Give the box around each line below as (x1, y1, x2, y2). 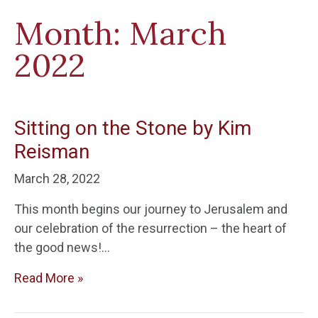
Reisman (14, 140, 89, 163)
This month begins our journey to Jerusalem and (14, 202, 287, 216)
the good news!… (14, 240, 110, 255)
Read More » (14, 270, 83, 285)
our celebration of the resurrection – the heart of (14, 221, 287, 236)
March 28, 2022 (14, 171, 100, 186)
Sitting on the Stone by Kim (14, 116, 251, 140)
